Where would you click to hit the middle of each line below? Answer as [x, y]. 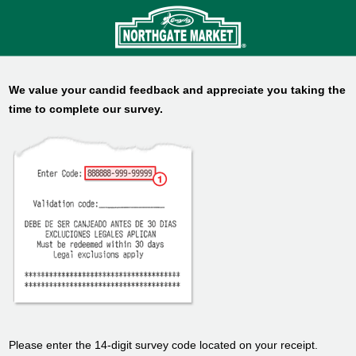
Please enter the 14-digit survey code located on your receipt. [164, 345]
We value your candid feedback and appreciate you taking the [178, 90]
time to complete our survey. [86, 109]
